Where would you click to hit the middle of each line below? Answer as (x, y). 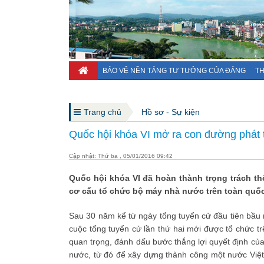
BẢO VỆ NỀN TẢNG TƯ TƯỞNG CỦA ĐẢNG (174, 71)
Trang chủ (103, 112)
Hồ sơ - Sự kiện (171, 112)
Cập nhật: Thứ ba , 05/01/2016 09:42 (121, 156)
